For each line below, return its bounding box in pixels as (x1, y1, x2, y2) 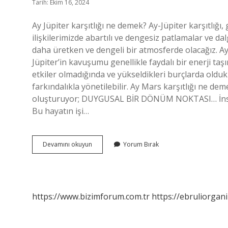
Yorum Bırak (123, 140, 159, 149)
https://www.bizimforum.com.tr (32, 191, 150, 202)
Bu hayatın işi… (32, 105, 89, 117)
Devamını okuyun (43, 140, 92, 149)
